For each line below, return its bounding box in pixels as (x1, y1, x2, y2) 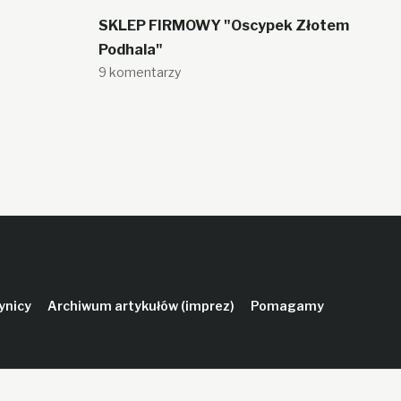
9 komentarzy (98, 64, 181, 80)
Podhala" (98, 41, 163, 58)
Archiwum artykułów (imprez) (47, 298, 235, 313)
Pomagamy (250, 298, 324, 313)
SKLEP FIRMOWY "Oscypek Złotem (98, 17, 349, 34)
